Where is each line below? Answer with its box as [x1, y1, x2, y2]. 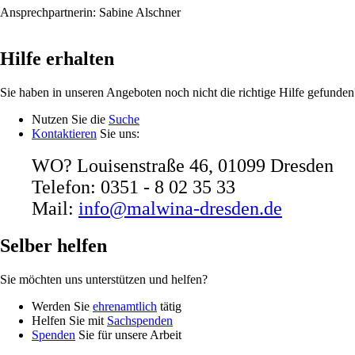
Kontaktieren [32, 126, 97, 140]
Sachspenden [107, 313, 173, 327]
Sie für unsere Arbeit [75, 327, 181, 342]
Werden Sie [32, 299, 93, 313]
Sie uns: [97, 126, 139, 140]
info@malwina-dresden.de [78, 197, 282, 219]
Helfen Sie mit [32, 313, 107, 327]
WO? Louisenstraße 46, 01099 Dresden [32, 155, 334, 176]
